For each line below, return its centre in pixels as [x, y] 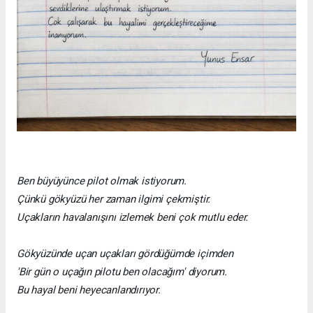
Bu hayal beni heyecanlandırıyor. [89, 290]
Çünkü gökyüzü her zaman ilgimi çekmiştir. [114, 199]
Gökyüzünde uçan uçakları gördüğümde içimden [125, 254]
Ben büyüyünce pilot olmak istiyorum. [102, 181]
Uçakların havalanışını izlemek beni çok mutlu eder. [133, 218]
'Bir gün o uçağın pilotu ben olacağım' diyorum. [122, 272]
